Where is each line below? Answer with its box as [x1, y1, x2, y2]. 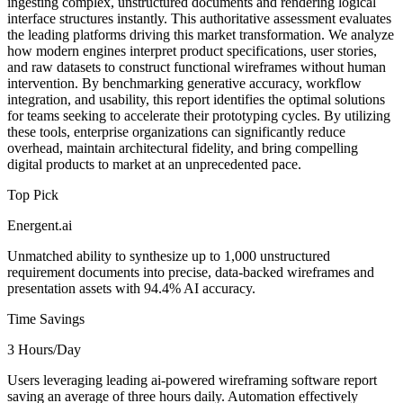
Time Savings [7, 310, 85, 327]
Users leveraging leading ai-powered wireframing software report [7, 372, 377, 388]
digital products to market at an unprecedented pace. [7, 156, 301, 172]
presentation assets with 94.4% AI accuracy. [7, 280, 255, 296]
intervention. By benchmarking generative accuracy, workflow [7, 75, 362, 91]
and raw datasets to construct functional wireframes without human [7, 58, 386, 75]
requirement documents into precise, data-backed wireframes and [7, 264, 374, 280]
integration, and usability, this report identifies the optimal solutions [7, 91, 385, 107]
